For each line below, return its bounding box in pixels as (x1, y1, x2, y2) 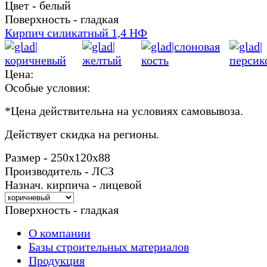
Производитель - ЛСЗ (5, 164, 114, 178)
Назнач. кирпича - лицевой (5, 178, 142, 191)
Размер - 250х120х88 (5, 150, 110, 164)
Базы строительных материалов (29, 240, 189, 253)
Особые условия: (5, 80, 91, 94)
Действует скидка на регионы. (5, 127, 159, 141)
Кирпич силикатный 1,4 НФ (5, 26, 147, 39)
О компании (29, 226, 91, 240)
